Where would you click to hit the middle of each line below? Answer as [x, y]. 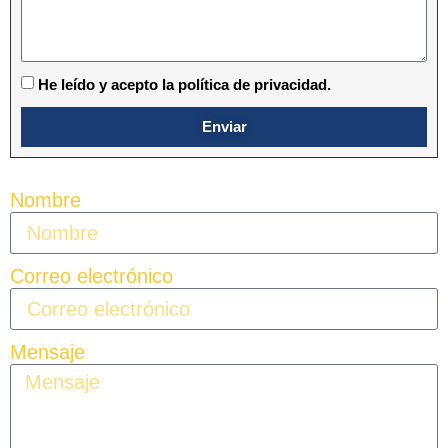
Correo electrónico [91, 276]
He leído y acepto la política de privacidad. [184, 84]
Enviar [224, 127]
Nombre [45, 200]
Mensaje [47, 352]
